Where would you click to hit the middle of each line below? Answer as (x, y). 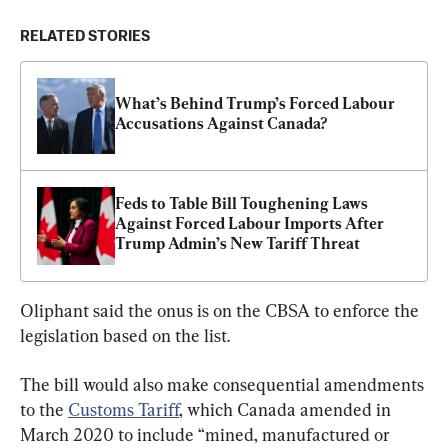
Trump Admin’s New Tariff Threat (237, 244)
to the (44, 410)
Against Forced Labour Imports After (249, 224)
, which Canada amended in (287, 410)
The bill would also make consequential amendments (224, 385)
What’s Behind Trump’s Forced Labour (255, 104)
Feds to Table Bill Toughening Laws (241, 204)
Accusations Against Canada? (221, 124)
